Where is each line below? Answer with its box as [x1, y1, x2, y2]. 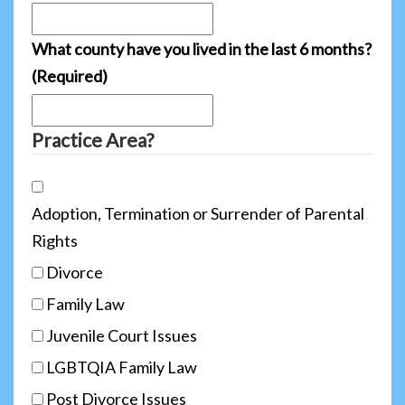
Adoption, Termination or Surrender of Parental [32, 202, 364, 223]
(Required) [32, 65, 108, 86]
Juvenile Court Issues [46, 325, 197, 345]
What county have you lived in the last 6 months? [32, 38, 372, 59]
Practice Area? [32, 127, 154, 151]
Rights [32, 230, 78, 250]
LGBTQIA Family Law [46, 356, 197, 377]
